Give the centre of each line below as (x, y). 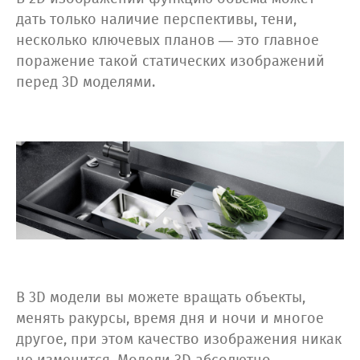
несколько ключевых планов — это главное (168, 41)
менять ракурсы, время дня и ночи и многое (170, 319)
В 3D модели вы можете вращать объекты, (161, 299)
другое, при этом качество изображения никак (179, 340)
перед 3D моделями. (86, 83)
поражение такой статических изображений (170, 62)
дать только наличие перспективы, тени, (156, 20)
